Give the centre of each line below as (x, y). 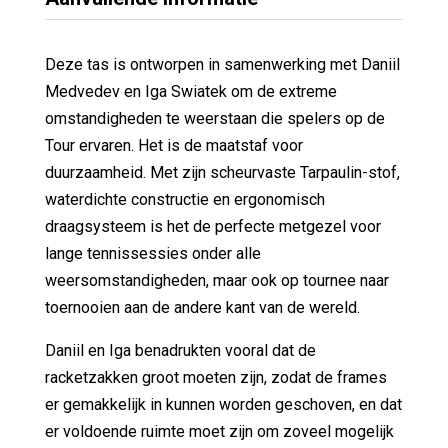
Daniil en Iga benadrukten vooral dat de (180, 350)
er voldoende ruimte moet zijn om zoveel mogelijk (219, 431)
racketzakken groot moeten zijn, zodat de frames (215, 377)
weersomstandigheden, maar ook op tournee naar (216, 280)
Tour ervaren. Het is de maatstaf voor (173, 145)
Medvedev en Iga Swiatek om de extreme (190, 91)
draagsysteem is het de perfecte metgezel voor (212, 226)
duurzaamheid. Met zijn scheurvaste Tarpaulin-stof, (222, 172)
